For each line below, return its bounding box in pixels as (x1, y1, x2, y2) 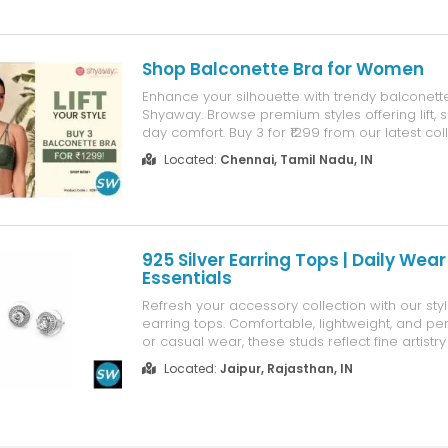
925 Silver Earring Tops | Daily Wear (141, 248, 446, 272)
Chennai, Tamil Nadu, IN (219, 151, 373, 168)
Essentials (141, 266, 232, 290)
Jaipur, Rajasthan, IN (219, 360, 353, 377)
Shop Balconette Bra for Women (141, 57, 424, 81)
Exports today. (141, 368, 233, 387)
